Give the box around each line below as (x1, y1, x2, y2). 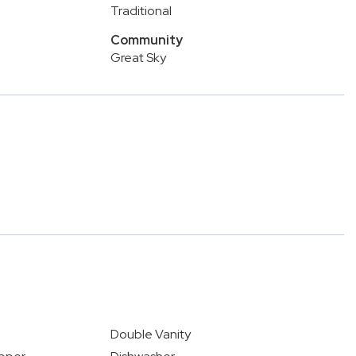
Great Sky (110, 49, 166, 66)
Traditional (110, 2, 172, 19)
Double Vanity (110, 326, 191, 342)
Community (110, 32, 183, 48)
